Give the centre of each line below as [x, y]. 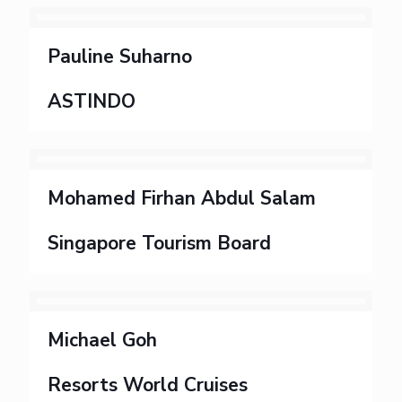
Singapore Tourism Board [159, 243]
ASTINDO [92, 101]
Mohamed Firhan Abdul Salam [182, 198]
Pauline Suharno [120, 57]
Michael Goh [102, 340]
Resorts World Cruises [148, 385]
